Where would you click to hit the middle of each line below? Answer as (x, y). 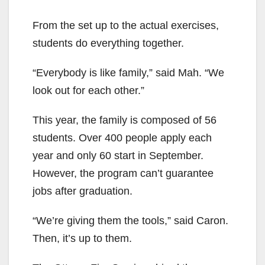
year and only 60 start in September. (118, 156)
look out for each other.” (88, 91)
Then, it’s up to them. (82, 239)
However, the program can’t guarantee (123, 174)
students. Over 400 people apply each (122, 138)
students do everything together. (108, 43)
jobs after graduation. (83, 191)
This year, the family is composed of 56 (125, 120)
